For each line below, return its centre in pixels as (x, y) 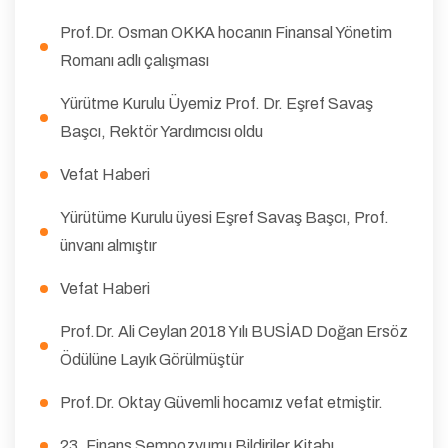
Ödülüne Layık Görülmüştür (152, 359)
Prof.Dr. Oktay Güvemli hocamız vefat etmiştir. (221, 402)
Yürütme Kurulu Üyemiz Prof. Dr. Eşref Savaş (216, 103)
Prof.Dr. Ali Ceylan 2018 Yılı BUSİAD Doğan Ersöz (234, 331)
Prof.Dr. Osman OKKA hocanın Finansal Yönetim (226, 32)
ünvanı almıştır (108, 245)
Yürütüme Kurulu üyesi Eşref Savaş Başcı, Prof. (224, 217)
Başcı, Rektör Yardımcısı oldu (161, 131)
